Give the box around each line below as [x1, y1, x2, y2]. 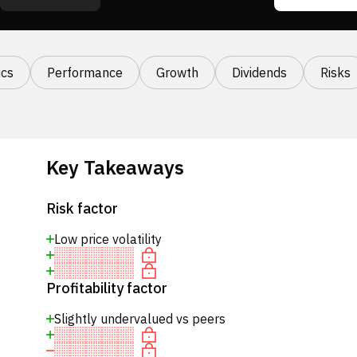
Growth [156, 65, 198, 80]
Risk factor [45, 199, 118, 218]
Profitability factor [45, 279, 167, 297]
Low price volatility [53, 231, 162, 247]
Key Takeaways [45, 155, 184, 180]
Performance [47, 65, 123, 80]
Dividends [232, 65, 287, 80]
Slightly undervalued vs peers [53, 311, 226, 327]
